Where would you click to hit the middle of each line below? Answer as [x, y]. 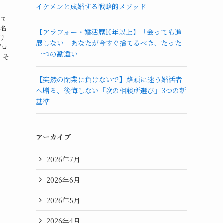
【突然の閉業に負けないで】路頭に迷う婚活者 [109, 79]
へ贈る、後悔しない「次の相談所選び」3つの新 [111, 90]
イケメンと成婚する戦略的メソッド [91, 6]
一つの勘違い [57, 54]
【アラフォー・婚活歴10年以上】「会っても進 [109, 32]
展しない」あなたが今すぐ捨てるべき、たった [109, 43]
